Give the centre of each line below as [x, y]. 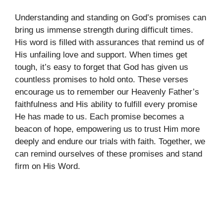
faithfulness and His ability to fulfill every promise [106, 104]
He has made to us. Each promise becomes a [99, 116]
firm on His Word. [48, 166]
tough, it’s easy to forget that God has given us [102, 67]
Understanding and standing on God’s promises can [111, 17]
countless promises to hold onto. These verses [102, 79]
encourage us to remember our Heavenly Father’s [107, 92]
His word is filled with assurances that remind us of [110, 42]
